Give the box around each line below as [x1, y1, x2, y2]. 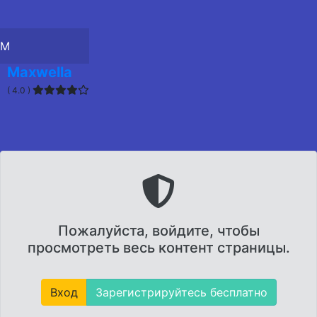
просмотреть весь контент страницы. [27, 239, 290, 256]
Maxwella [7, 64, 72, 81]
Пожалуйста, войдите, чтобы [57, 222, 260, 239]
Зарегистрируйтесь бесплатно [95, 285, 267, 299]
